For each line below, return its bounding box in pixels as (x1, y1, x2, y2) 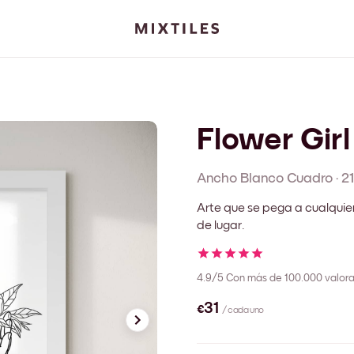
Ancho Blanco (197, 171, 284, 186)
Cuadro (287, 171, 333, 186)
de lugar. (197, 218, 245, 232)
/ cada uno (221, 306, 265, 316)
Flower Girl (197, 124, 350, 156)
